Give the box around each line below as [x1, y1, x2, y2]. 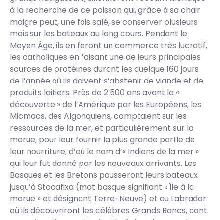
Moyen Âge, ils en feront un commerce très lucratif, [10, 40, 207, 51]
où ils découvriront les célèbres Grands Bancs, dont [10, 205, 207, 216]
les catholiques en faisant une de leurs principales [10, 52, 201, 63]
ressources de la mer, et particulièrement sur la [10, 122, 193, 134]
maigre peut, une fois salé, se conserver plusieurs [10, 16, 198, 27]
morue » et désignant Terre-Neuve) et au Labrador [10, 193, 206, 204]
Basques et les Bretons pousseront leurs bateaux [10, 169, 198, 181]
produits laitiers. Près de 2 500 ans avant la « [10, 87, 179, 98]
